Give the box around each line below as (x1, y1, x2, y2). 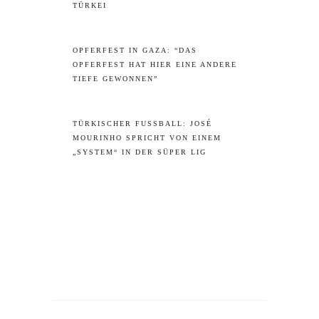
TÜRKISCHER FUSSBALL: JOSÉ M (73, 119, 212, 127)
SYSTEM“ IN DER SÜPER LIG (73, 147, 200, 156)
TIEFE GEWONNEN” (73, 74, 158, 83)
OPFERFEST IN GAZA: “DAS (73, 46, 197, 54)
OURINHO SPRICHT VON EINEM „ (73, 133, 221, 142)
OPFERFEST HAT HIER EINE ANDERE (73, 60, 237, 68)
